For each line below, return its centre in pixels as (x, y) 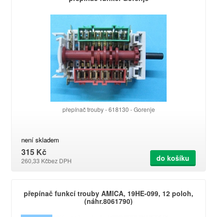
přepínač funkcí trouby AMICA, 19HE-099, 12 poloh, (108, 193)
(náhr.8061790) (108, 201)
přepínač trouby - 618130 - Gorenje (108, 109)
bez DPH (60, 161)
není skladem (40, 140)
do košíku (173, 158)
